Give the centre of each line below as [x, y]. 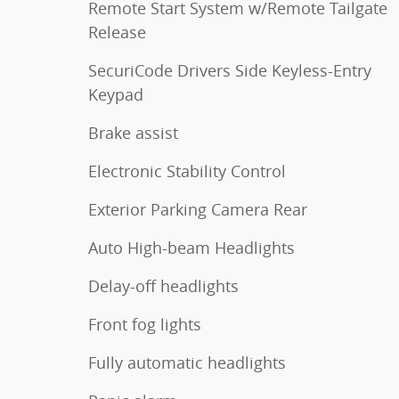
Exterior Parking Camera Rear [198, 210]
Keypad [116, 95]
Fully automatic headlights [187, 363]
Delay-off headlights [163, 286]
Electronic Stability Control [187, 171]
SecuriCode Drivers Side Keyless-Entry [230, 71]
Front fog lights [145, 325]
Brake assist [133, 133]
